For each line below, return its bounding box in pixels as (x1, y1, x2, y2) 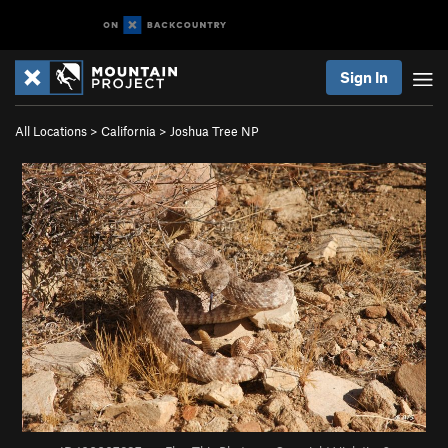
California (101, 123, 156, 139)
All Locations (15, 123, 87, 139)
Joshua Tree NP (170, 123, 259, 139)
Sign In (340, 68, 388, 86)
